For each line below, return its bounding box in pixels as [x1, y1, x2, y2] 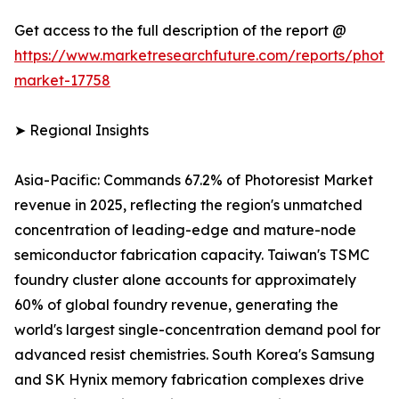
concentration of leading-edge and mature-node [14, 221, 356, 240]
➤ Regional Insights [14, 121, 149, 140]
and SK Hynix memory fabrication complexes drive [14, 370, 364, 389]
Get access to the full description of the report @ [14, 21, 346, 40]
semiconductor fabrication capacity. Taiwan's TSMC [14, 246, 370, 265]
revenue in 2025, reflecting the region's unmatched [14, 196, 362, 215]
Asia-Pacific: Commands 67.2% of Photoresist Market [14, 171, 373, 190]
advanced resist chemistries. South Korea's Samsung [14, 346, 375, 364]
